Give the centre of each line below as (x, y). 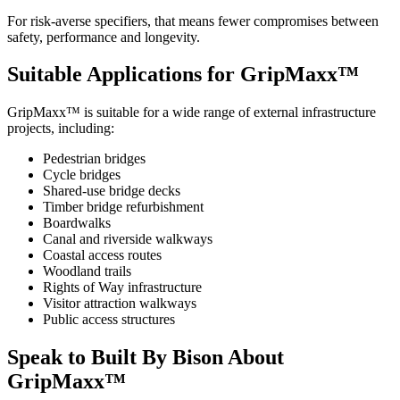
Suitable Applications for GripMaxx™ (183, 75)
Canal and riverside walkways (128, 239)
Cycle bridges (82, 175)
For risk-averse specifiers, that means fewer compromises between (193, 21)
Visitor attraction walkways (120, 304)
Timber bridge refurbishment (123, 207)
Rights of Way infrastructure (122, 287)
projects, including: (61, 129)
